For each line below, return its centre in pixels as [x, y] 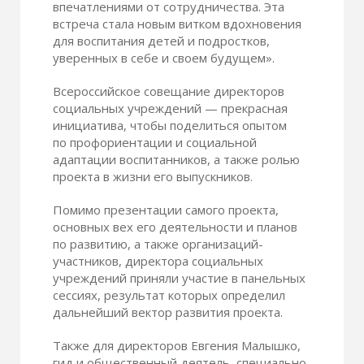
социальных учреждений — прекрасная [170, 108]
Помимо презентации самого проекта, [166, 210]
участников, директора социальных [158, 261]
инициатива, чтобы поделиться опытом [170, 125]
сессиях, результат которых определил [169, 295]
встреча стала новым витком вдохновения [177, 24]
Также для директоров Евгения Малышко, [177, 345]
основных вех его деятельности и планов [175, 227]
